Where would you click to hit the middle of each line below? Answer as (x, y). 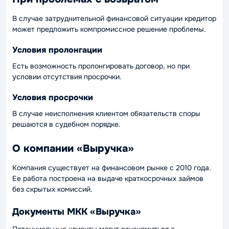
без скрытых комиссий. (52, 189)
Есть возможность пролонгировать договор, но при (101, 66)
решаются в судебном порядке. (66, 124)
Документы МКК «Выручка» (77, 211)
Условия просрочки (53, 97)
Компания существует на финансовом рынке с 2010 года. (112, 168)
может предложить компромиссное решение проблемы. (109, 29)
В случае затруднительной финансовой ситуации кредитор (114, 18)
